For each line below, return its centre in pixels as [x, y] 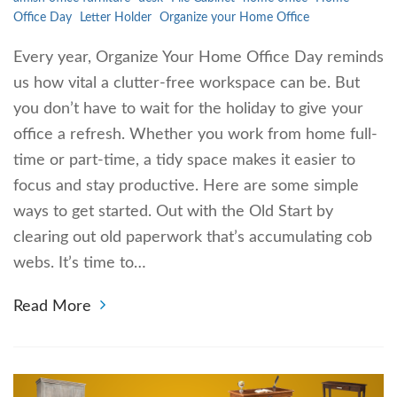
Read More [52, 306]
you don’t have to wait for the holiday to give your [188, 109]
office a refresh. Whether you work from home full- [195, 134]
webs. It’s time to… [80, 263]
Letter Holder [116, 17]
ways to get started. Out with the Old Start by [173, 211]
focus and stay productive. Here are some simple [186, 186]
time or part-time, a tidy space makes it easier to [184, 160]
